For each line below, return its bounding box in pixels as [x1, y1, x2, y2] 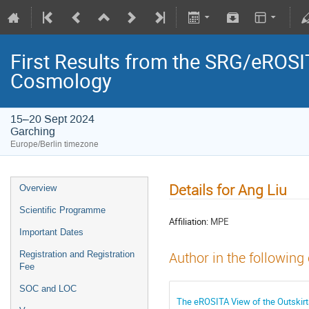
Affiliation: [169, 215, 208, 228]
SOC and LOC [19, 283, 77, 294]
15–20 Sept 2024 [10, 112, 94, 126]
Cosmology [10, 67, 112, 94]
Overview [19, 183, 57, 193]
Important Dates [19, 227, 83, 237]
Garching [10, 124, 55, 139]
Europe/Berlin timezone [10, 139, 99, 150]
